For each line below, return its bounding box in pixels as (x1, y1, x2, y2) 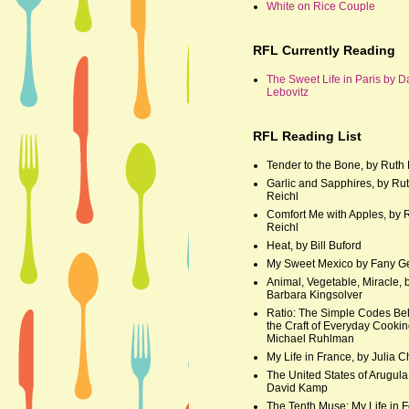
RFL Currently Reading (253, 42, 395, 58)
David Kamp (267, 381, 328, 394)
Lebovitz (267, 85, 309, 99)
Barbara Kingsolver (267, 288, 362, 301)
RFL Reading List (253, 128, 362, 143)
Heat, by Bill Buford (267, 238, 362, 252)
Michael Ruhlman (267, 331, 354, 345)
